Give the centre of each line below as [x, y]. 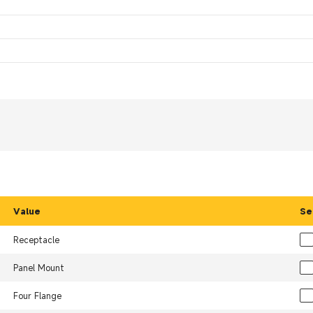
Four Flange [37, 296]
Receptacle [36, 240]
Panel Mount [38, 268]
